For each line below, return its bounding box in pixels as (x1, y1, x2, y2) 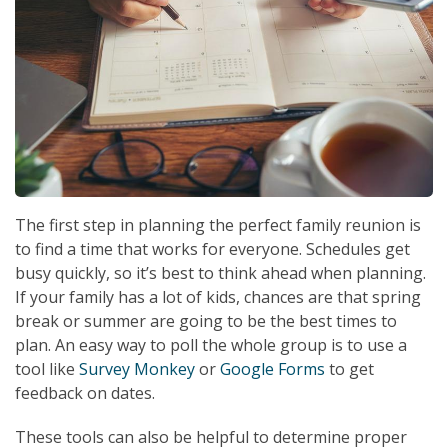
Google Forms (220, 358, 325, 381)
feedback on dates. (15, 382, 155, 405)
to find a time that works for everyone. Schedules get (15, 238, 410, 261)
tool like (15, 358, 79, 381)
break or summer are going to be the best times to (15, 310, 397, 333)
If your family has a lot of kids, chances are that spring (15, 286, 421, 309)
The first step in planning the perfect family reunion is (15, 214, 421, 237)
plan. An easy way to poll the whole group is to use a (15, 334, 407, 357)
